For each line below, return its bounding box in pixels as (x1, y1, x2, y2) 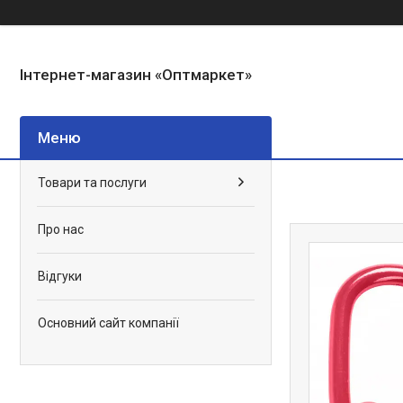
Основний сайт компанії (38, 315, 179, 330)
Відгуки (38, 268, 82, 283)
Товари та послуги (38, 175, 147, 190)
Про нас (38, 221, 84, 237)
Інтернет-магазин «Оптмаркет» (20, 65, 252, 84)
